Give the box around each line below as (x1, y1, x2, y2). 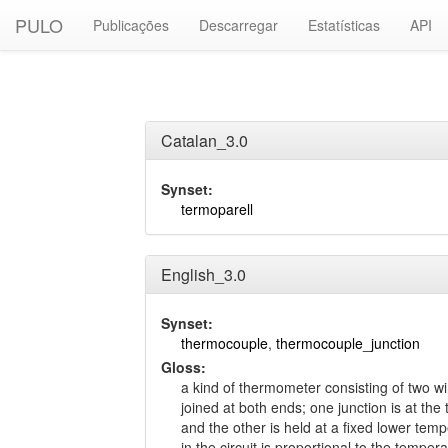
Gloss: (161, 357, 206, 377)
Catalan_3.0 (161, 129, 248, 152)
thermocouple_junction (276, 333, 420, 353)
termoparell (181, 199, 253, 219)
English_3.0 (161, 263, 246, 286)
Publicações (93, 15, 169, 35)
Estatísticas (308, 15, 380, 35)
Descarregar (199, 15, 278, 35)
